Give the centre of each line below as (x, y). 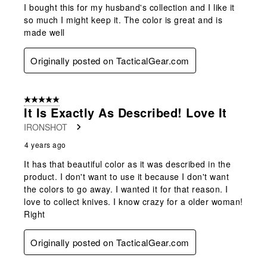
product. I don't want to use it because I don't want (126, 176)
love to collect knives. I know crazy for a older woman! (133, 201)
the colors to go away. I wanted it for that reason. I (126, 189)
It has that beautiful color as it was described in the (127, 164)
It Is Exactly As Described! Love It (125, 112)
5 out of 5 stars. (51, 100)
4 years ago (45, 144)
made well (44, 32)
